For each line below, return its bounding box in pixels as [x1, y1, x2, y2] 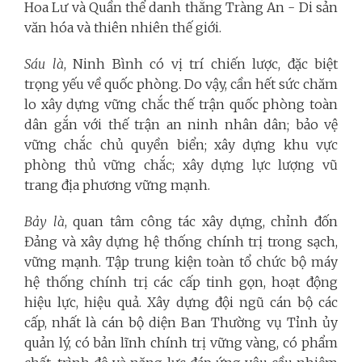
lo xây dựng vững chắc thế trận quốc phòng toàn [24, 95, 338, 112]
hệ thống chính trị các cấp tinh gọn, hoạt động [24, 273, 338, 290]
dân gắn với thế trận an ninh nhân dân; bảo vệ [24, 116, 338, 133]
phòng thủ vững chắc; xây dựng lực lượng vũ [24, 156, 338, 173]
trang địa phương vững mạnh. [24, 176, 210, 193]
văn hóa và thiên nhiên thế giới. [24, 19, 221, 36]
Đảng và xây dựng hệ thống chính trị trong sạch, [24, 233, 338, 250]
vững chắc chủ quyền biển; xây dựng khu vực [24, 136, 338, 153]
